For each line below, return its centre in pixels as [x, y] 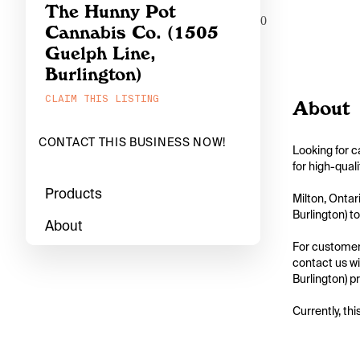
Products [74, 193]
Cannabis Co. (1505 [132, 32]
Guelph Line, [100, 53]
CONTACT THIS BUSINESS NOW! [133, 142]
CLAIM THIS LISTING [102, 99]
